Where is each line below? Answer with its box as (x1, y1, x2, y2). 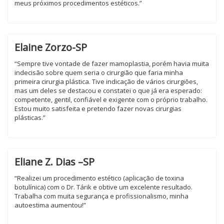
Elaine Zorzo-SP (14, 40, 87, 54)
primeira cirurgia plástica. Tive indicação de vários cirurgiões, (14, 77, 198, 86)
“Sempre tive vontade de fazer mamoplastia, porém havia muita (14, 59, 209, 68)
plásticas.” (14, 113, 45, 122)
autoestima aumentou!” (14, 200, 86, 209)
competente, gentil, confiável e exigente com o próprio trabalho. (14, 95, 207, 104)
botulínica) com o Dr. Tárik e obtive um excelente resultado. (14, 182, 192, 191)
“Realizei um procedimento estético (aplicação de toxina (14, 173, 184, 182)
